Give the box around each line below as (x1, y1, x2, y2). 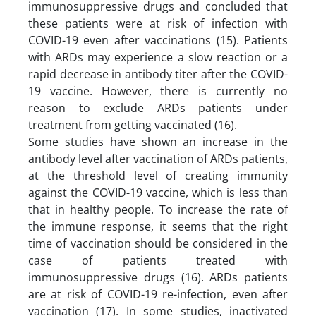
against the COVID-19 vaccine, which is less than (28, 184, 288, 200)
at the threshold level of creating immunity (28, 167, 288, 183)
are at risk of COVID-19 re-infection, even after (28, 286, 288, 302)
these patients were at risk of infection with (28, 15, 288, 31)
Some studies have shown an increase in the (28, 133, 288, 150)
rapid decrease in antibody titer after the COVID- (28, 66, 288, 82)
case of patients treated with (28, 252, 288, 268)
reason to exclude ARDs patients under (28, 99, 288, 116)
